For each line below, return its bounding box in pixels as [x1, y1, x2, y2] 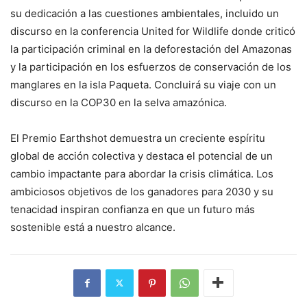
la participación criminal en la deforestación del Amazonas [10, 42, 292, 56]
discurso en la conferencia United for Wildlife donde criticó [10, 24, 295, 38]
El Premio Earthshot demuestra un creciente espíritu [10, 131, 265, 145]
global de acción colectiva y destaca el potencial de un [10, 149, 273, 162]
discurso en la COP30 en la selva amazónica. [10, 95, 227, 109]
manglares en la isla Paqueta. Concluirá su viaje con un [10, 77, 276, 91]
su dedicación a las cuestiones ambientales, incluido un [10, 6, 279, 20]
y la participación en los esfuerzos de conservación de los [10, 60, 291, 73]
